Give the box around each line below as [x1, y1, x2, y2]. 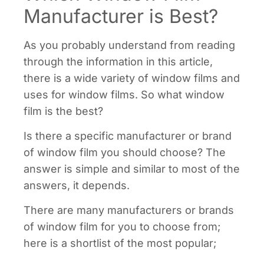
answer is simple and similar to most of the [24, 163, 240, 175]
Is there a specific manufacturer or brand [24, 130, 232, 142]
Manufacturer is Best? [24, 4, 218, 28]
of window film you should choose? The [24, 146, 226, 159]
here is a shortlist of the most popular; [24, 237, 216, 250]
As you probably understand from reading [24, 38, 235, 51]
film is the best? [24, 104, 103, 117]
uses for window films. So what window [24, 88, 225, 101]
